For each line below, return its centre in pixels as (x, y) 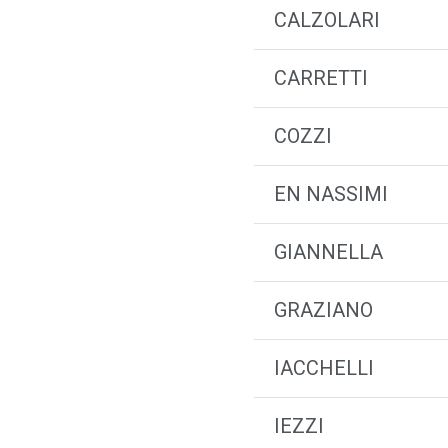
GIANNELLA (328, 252)
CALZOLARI (327, 20)
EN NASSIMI (331, 194)
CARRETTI (321, 78)
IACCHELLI (324, 368)
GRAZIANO (323, 310)
